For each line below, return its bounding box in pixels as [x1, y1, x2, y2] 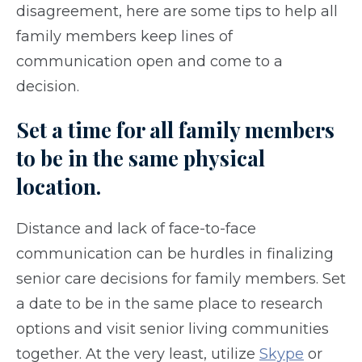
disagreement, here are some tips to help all [16, 2, 338, 21]
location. [16, 172, 101, 201]
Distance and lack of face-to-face [16, 220, 256, 238]
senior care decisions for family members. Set [16, 270, 346, 288]
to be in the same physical [16, 144, 265, 173]
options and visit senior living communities [16, 320, 329, 339]
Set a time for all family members [16, 116, 335, 145]
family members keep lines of [16, 27, 233, 46]
